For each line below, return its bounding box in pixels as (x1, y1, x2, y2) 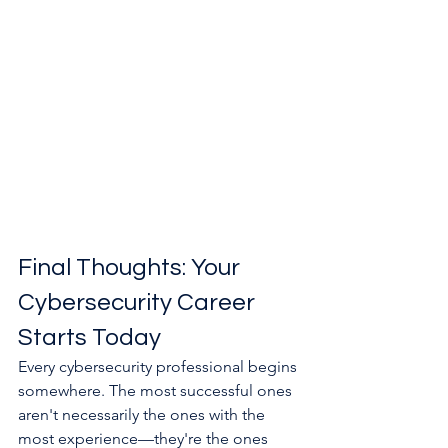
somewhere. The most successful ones (18, 380, 296, 400)
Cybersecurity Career (18, 289, 260, 315)
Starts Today (18, 324, 161, 350)
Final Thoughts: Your (18, 254, 245, 280)
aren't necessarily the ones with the (18, 404, 269, 424)
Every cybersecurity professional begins (18, 356, 301, 376)
